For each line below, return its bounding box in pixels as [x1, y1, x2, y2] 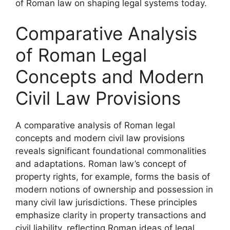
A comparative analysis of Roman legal [15, 120, 175, 130]
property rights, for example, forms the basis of [15, 171, 210, 182]
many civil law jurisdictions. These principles [15, 197, 197, 207]
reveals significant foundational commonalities [15, 146, 206, 156]
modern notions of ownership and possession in [15, 184, 213, 195]
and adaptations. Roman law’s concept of [15, 159, 186, 169]
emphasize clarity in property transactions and [15, 210, 206, 220]
